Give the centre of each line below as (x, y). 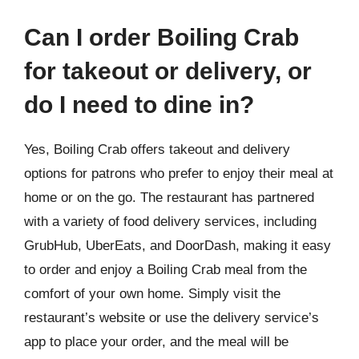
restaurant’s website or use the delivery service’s (171, 318)
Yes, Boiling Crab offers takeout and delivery (157, 149)
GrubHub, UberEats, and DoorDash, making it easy (177, 246)
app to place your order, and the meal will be (156, 342)
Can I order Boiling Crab (161, 37)
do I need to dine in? (139, 105)
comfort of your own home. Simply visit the (152, 294)
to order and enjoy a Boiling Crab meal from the (165, 270)
